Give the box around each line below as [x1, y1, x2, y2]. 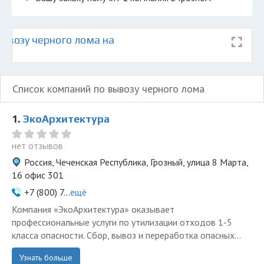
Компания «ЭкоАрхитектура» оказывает [12, 203, 174, 215]
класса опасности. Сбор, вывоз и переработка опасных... [12, 229, 241, 241]
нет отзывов [12, 140, 63, 151]
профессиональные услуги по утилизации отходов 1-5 [12, 216, 232, 228]
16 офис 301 [12, 169, 64, 181]
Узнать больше [19, 252, 72, 263]
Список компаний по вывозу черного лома [12, 82, 204, 95]
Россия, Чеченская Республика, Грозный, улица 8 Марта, [24, 156, 248, 168]
